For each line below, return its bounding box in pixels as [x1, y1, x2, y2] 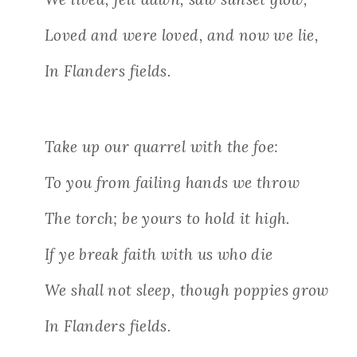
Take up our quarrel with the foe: [45, 137, 279, 157]
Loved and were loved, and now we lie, [45, 25, 320, 45]
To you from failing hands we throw [45, 173, 300, 193]
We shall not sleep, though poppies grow [45, 280, 329, 300]
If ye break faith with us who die [45, 245, 273, 265]
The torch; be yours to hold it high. [45, 209, 290, 229]
